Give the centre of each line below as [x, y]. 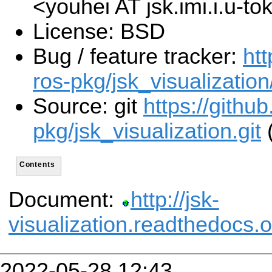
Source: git [88, 107]
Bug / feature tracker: [138, 57]
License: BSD [99, 32]
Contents [37, 164]
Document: [64, 200]
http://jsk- [175, 200]
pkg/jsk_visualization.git [147, 131]
